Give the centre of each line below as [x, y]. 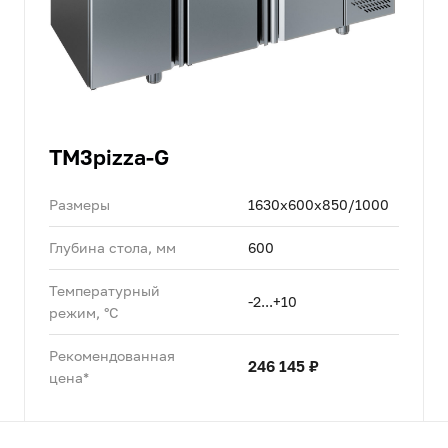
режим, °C [83, 312]
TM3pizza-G [108, 156]
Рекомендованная [111, 355]
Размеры [79, 204]
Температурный [104, 290]
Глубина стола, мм [112, 247]
